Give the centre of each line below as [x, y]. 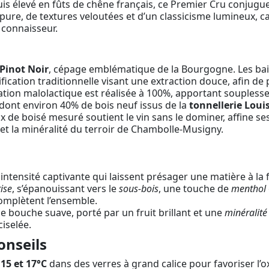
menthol [249, 188]
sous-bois [139, 188]
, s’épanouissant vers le [65, 188]
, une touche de [195, 188]
